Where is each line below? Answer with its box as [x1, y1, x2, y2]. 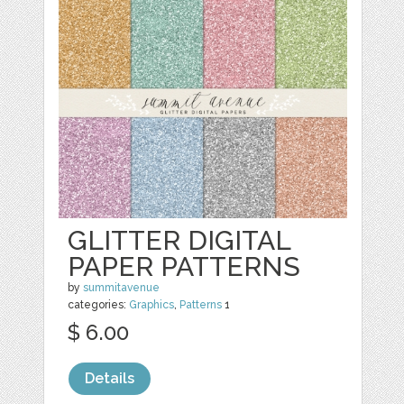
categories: [68, 298, 130, 311]
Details [85, 370, 135, 387]
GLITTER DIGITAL [68, 225, 291, 256]
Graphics [129, 298, 175, 311]
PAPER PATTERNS [68, 251, 301, 282]
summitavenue [83, 281, 161, 294]
